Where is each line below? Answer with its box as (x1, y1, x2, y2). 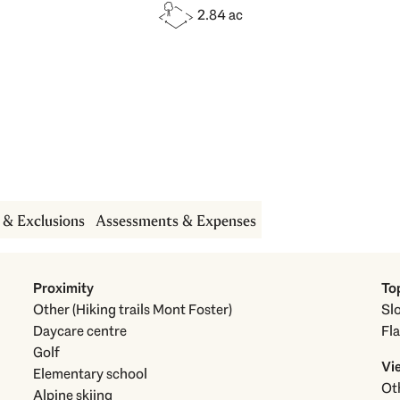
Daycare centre (33, 321, 128, 341)
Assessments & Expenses (96, 212, 257, 231)
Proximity (33, 279, 95, 298)
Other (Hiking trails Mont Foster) (72, 300, 233, 320)
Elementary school (33, 364, 148, 384)
